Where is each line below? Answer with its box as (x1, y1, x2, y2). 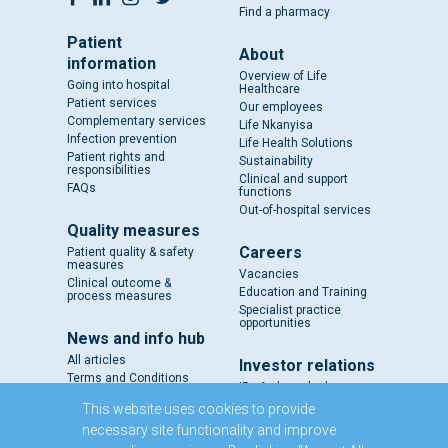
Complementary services (66, 114, 206, 129)
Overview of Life (239, 69, 327, 83)
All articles (66, 353, 126, 368)
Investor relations (239, 356, 375, 375)
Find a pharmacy (239, 5, 330, 19)
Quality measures (66, 221, 200, 241)
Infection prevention (66, 132, 177, 147)
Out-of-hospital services (239, 203, 371, 217)
